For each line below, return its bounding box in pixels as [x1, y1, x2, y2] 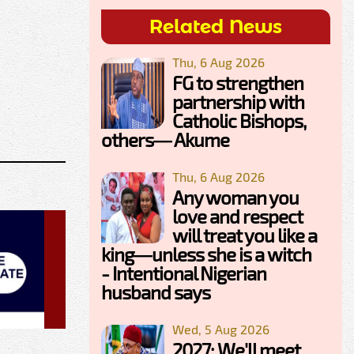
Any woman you [172, 186, 299, 209]
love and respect [172, 205, 303, 228]
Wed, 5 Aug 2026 [172, 322, 269, 337]
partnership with [172, 90, 304, 114]
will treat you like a [172, 224, 317, 247]
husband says [101, 281, 210, 304]
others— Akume [101, 128, 229, 152]
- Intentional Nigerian [101, 262, 266, 285]
